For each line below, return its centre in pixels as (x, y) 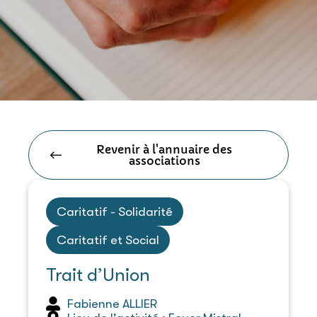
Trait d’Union (98, 275)
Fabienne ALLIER (112, 303)
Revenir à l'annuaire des (164, 149)
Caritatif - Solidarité (115, 211)
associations (164, 160)
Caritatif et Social (108, 240)
